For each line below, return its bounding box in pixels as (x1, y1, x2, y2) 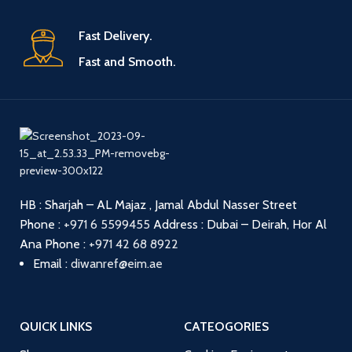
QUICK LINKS (20, 318, 92, 334)
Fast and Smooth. (79, 53, 176, 69)
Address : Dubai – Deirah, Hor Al (153, 216, 327, 232)
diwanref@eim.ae (71, 255, 163, 271)
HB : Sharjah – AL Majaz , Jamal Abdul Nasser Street (20, 196, 297, 212)
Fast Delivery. (79, 27, 152, 43)
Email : (33, 255, 71, 271)
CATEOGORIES (184, 318, 269, 334)
